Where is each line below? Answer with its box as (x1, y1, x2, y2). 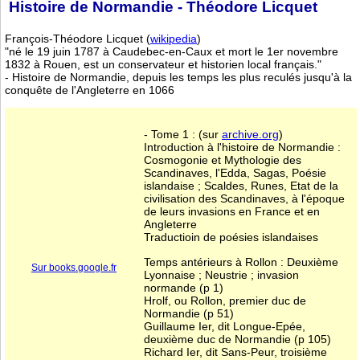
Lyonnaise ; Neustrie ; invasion (144, 268, 299, 281)
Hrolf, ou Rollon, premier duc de (144, 293, 306, 307)
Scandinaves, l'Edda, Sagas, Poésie (144, 166, 326, 180)
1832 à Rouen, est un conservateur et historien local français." (5, 57, 321, 71)
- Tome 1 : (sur (144, 128, 222, 141)
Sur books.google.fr (31, 261, 117, 273)
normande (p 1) (144, 280, 223, 294)
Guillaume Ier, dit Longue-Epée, (144, 319, 305, 333)
